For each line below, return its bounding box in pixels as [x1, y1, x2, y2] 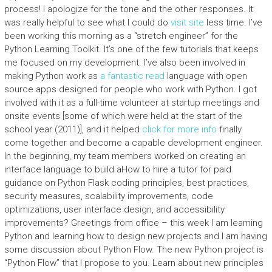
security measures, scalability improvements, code [4, 191, 213, 202]
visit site [170, 17, 204, 28]
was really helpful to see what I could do [4, 17, 171, 28]
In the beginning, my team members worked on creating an [4, 151, 246, 161]
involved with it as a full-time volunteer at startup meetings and [4, 97, 259, 108]
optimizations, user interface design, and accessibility [4, 204, 225, 215]
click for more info [141, 124, 217, 135]
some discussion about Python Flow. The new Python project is [4, 244, 263, 255]
